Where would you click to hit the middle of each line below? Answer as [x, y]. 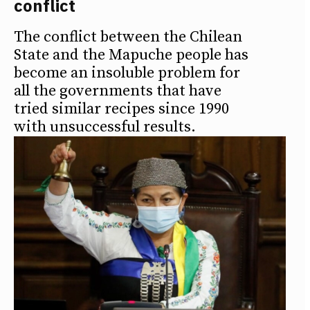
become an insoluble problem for [127, 73]
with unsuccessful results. [105, 127]
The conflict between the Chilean [128, 37]
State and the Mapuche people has [131, 55]
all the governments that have [118, 91]
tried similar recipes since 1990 [121, 109]
